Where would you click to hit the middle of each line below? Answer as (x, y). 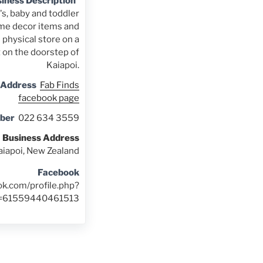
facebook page (48, 98)
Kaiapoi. (63, 65)
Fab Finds (59, 85)
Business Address (41, 138)
